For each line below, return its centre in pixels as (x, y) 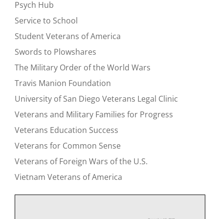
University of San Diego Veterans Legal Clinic (96, 99)
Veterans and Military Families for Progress (94, 115)
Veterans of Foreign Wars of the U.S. (81, 162)
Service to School (46, 21)
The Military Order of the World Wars (83, 68)
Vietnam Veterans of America (68, 177)
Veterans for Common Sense (68, 146)
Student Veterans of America (68, 36)
